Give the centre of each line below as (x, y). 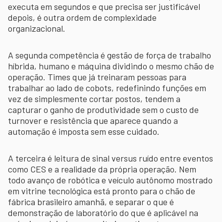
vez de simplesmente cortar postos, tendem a (94, 98)
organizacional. (37, 28)
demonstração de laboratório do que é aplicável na (103, 212)
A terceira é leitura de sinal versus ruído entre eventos (111, 158)
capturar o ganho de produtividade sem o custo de (103, 109)
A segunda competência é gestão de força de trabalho (110, 55)
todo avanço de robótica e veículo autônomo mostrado (110, 180)
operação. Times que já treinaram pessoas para (97, 77)
